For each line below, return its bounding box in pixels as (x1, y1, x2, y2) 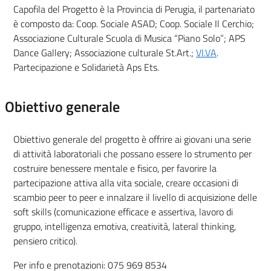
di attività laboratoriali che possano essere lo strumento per (13, 146, 252, 161)
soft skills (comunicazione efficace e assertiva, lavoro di (13, 204, 233, 219)
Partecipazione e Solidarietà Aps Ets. (13, 59, 159, 74)
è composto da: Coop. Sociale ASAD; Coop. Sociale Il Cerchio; (13, 16, 254, 31)
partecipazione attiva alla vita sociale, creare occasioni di (13, 175, 238, 190)
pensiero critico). (13, 233, 77, 248)
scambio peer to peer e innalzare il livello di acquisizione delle (13, 189, 257, 204)
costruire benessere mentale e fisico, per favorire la (13, 160, 217, 175)
